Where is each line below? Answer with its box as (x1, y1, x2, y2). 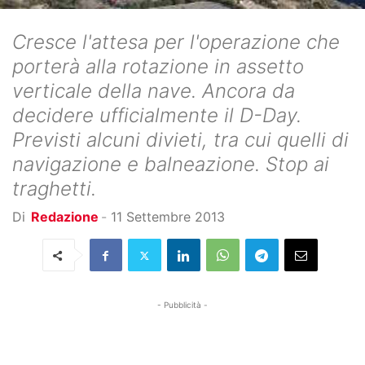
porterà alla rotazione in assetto (12, 55, 304, 79)
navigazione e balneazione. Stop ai (12, 152, 329, 177)
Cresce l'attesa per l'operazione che (12, 30, 340, 55)
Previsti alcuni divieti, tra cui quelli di (12, 128, 349, 152)
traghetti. (12, 177, 96, 201)
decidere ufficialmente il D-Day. (12, 103, 301, 128)
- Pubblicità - (157, 300, 208, 310)
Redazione (31, 209, 99, 226)
